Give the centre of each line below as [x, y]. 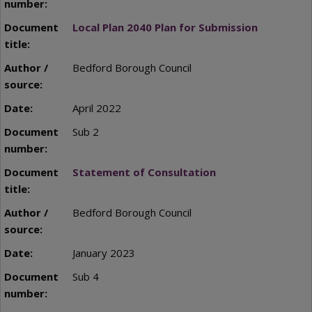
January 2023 [103, 252]
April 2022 [96, 108]
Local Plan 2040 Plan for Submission [165, 27]
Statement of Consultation [144, 172]
